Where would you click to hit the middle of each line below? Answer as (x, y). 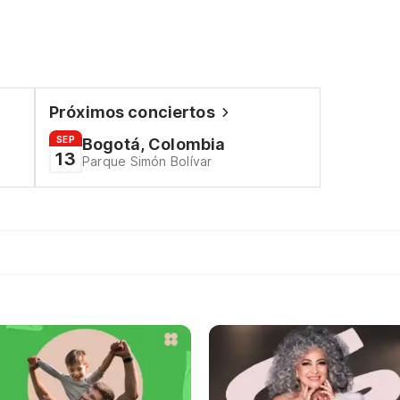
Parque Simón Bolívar (147, 161)
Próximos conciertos (132, 112)
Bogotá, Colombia (154, 144)
